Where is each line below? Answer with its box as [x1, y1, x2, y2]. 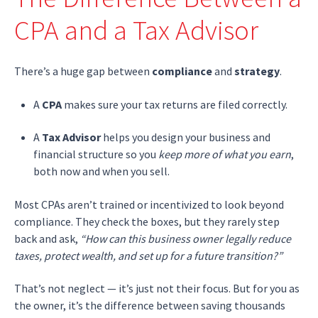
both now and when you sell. [33, 164, 170, 179]
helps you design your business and [101, 130, 271, 145]
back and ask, [14, 231, 80, 246]
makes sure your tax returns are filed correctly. [62, 97, 288, 111]
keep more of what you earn [158, 147, 292, 162]
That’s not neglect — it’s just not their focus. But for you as [14, 280, 300, 295]
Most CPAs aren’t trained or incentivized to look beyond [14, 197, 284, 212]
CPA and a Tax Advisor [14, 12, 258, 48]
